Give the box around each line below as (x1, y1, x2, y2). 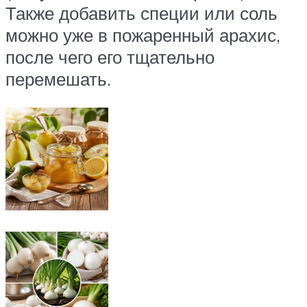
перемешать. (5, 68, 111, 90)
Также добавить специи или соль (5, 2, 278, 25)
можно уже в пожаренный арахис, (5, 24, 280, 47)
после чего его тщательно (5, 46, 214, 69)
